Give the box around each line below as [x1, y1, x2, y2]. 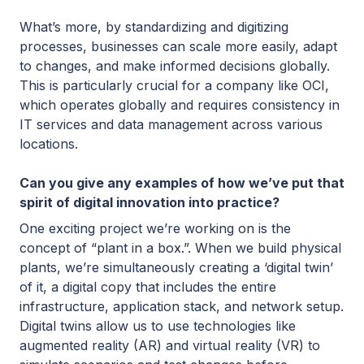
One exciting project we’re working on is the [19, 219, 291, 236]
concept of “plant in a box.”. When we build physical [19, 239, 341, 256]
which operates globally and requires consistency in [19, 96, 340, 113]
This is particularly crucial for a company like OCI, [19, 76, 329, 93]
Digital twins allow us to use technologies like [19, 317, 296, 334]
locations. [19, 135, 78, 152]
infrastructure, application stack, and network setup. [19, 297, 344, 314]
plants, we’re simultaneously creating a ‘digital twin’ [19, 258, 333, 275]
